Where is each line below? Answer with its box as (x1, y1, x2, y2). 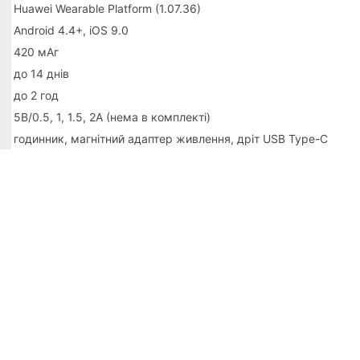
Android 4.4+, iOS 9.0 (14, 22, 129, 37)
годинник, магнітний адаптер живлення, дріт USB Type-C (14, 131, 329, 145)
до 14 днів (14, 66, 70, 80)
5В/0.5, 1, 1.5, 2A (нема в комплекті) (14, 109, 211, 124)
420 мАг (14, 44, 59, 59)
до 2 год (14, 88, 59, 102)
